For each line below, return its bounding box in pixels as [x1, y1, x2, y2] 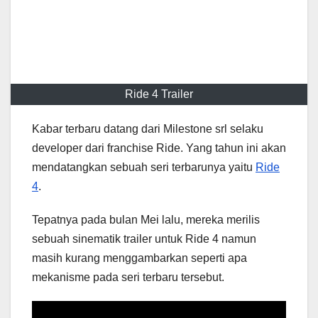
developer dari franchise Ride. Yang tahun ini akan [32, 142, 286, 155]
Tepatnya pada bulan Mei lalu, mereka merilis [32, 214, 260, 226]
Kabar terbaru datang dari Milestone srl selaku [32, 123, 263, 136]
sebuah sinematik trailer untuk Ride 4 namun [32, 233, 256, 246]
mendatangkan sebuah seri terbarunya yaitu [32, 161, 256, 174]
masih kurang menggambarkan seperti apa [32, 252, 247, 265]
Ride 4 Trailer [125, 88, 193, 101]
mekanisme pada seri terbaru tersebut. [32, 271, 224, 284]
